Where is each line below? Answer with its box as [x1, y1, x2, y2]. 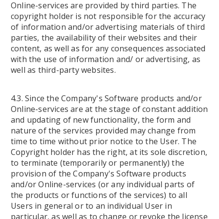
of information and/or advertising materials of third [11, 22, 205, 32]
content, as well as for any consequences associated [11, 43, 206, 54]
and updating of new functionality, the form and [11, 114, 191, 125]
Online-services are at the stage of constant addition [11, 104, 208, 114]
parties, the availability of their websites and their [11, 32, 197, 43]
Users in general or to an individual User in [11, 200, 172, 211]
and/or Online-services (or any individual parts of [11, 179, 195, 190]
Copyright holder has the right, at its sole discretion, [11, 147, 208, 157]
